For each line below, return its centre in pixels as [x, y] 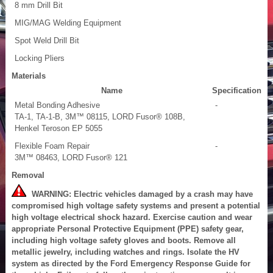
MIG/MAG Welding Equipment [68, 23]
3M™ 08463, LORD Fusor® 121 [71, 157]
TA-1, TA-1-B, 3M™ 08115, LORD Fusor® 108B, [100, 116]
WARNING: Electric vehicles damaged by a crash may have [140, 194]
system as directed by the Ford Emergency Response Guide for [131, 263]
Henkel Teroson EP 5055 [58, 128]
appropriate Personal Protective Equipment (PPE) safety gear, [128, 229]
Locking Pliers [40, 58]
